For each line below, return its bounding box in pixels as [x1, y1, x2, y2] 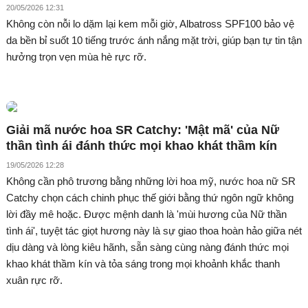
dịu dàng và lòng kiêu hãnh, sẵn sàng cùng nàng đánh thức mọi [6, 241, 289, 253]
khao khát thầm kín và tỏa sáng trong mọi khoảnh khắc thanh [6, 257, 280, 269]
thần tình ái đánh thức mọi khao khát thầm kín [6, 138, 277, 153]
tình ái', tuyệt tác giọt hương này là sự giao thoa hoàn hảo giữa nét [6, 224, 302, 236]
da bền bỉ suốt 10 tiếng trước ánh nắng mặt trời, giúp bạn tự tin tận [6, 34, 302, 46]
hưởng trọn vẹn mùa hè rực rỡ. [6, 50, 146, 63]
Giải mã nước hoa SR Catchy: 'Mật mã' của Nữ [6, 122, 279, 137]
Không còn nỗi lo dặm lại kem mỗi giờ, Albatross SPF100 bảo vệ [6, 17, 294, 30]
